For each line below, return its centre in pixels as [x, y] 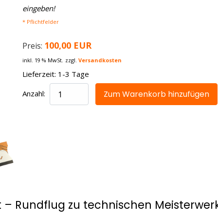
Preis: [33, 46]
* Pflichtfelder [40, 22]
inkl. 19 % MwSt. [43, 60]
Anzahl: [34, 93]
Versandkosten [100, 60]
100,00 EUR [68, 45]
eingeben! [38, 8]
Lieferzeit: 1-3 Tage [55, 74]
